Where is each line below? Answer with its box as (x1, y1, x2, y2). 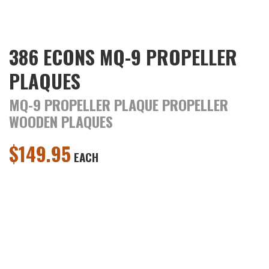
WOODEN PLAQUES (9, 110, 113, 132)
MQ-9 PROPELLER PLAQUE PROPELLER (9, 93, 228, 115)
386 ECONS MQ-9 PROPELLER (9, 43, 237, 71)
